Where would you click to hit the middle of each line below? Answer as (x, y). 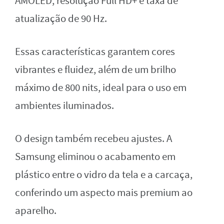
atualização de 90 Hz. (61, 19)
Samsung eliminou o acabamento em (95, 157)
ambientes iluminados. (64, 106)
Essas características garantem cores (95, 52)
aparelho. (36, 211)
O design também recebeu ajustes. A (93, 139)
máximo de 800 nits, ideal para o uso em (101, 88)
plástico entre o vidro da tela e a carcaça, (104, 175)
